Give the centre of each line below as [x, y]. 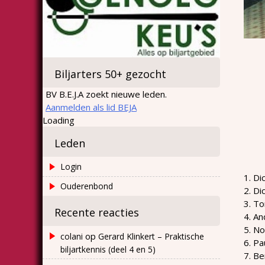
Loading [59, 120]
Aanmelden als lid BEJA [91, 107]
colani [72, 236]
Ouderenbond [87, 186]
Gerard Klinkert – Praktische [151, 236]
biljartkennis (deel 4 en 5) [108, 249]
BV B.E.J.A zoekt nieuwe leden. [106, 94]
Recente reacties [97, 212]
